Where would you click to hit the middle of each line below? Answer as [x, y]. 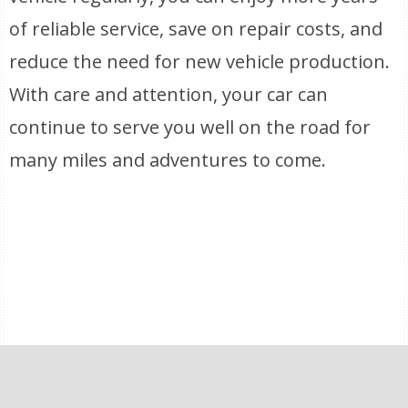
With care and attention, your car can [169, 94]
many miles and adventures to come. [168, 160]
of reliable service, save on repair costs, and [196, 29]
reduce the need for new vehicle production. [200, 61]
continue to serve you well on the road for [190, 127]
